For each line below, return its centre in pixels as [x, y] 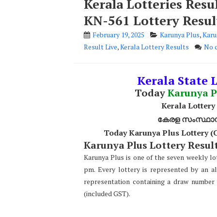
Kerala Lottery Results [155, 47]
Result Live [101, 47]
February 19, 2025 [118, 35]
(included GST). [107, 194]
